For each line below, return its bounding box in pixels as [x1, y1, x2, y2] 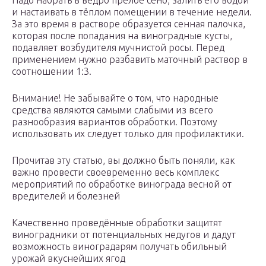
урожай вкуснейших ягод [12, 253, 125, 264]
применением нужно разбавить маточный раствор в [12, 54, 248, 65]
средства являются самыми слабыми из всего [12, 104, 213, 116]
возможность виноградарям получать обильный [12, 241, 227, 252]
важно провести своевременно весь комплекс [12, 167, 219, 178]
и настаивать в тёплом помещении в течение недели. [12, 7, 252, 18]
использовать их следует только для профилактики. [12, 128, 244, 140]
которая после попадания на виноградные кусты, [12, 30, 232, 42]
